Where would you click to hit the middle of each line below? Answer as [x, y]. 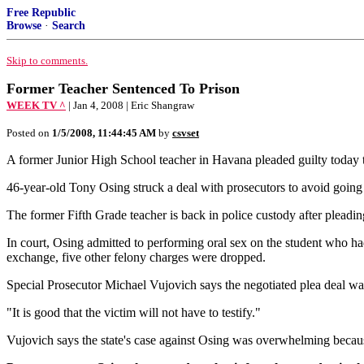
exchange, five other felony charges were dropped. [136, 257]
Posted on [29, 133]
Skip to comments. [47, 61]
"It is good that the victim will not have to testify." [134, 312]
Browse [24, 26]
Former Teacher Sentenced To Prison [123, 89]
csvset [186, 133]
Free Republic [41, 13]
